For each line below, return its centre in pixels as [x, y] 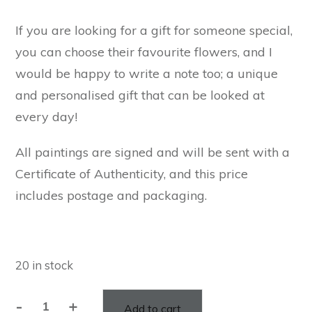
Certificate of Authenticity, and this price [132, 173]
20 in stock [44, 265]
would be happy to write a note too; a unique [147, 73]
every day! [46, 116]
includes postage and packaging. [111, 195]
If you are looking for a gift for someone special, [154, 30]
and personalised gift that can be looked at [140, 95]
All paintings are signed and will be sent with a [153, 152]
